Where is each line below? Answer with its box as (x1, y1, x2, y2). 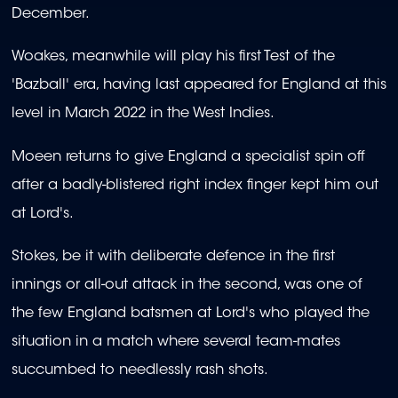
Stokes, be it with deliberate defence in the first (12, 250, 335, 265)
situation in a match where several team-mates (12, 335, 340, 350)
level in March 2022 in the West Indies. (12, 107, 279, 122)
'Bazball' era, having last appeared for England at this (12, 78, 386, 93)
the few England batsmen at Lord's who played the (12, 306, 370, 322)
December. (12, 7, 90, 22)
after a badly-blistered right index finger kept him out (12, 178, 378, 193)
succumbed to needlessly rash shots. (12, 363, 268, 378)
